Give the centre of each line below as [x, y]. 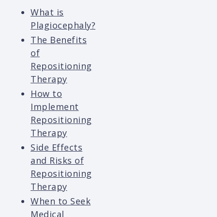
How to [46, 94]
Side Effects [56, 147]
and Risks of [57, 161]
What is [47, 12]
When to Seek [61, 201]
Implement [55, 107]
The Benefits [59, 40]
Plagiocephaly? [63, 25]
